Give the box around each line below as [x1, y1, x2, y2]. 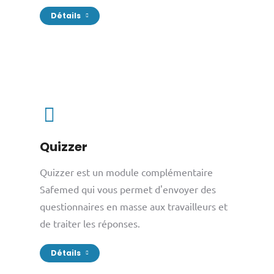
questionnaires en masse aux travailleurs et [39, 200, 228, 212]
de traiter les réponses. [39, 217, 140, 229]
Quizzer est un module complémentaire [39, 166, 213, 178]
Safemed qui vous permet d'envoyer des [39, 183, 216, 195]
